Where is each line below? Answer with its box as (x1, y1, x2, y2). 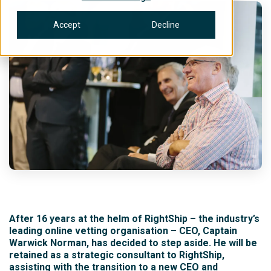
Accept (53, 20, 80, 30)
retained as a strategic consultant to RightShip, (9, 249, 224, 261)
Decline (152, 20, 180, 30)
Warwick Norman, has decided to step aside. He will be (9, 237, 257, 249)
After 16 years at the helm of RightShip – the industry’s (9, 212, 260, 224)
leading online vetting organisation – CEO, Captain (9, 224, 237, 237)
